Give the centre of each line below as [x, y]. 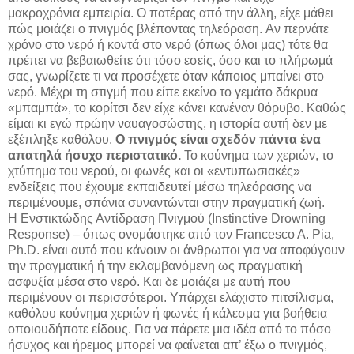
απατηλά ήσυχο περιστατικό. [96, 155]
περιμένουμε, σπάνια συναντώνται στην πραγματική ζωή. [166, 202]
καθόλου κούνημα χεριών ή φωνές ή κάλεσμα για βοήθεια [168, 313]
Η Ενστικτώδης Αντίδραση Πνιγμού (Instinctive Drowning [167, 218]
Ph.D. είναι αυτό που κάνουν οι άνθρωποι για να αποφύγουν [176, 250]
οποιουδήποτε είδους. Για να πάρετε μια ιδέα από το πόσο [169, 329]
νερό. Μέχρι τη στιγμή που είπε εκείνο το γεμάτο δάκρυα [163, 92]
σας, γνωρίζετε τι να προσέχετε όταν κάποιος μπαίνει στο [166, 76]
